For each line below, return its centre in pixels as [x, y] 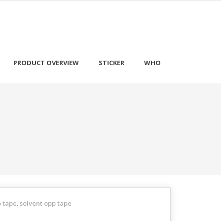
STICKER [111, 63]
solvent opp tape [46, 203]
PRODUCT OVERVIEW [46, 63]
